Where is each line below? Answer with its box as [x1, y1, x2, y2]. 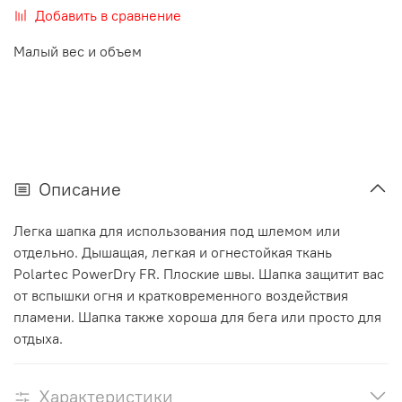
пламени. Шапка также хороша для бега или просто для [13, 307, 381, 326]
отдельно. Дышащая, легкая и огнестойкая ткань [13, 242, 332, 261]
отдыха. [13, 328, 63, 347]
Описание [39, 177, 121, 200]
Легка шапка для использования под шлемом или [13, 221, 340, 240]
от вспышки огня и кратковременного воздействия [13, 285, 348, 304]
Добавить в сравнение [35, 5, 181, 24]
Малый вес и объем [13, 41, 142, 60]
